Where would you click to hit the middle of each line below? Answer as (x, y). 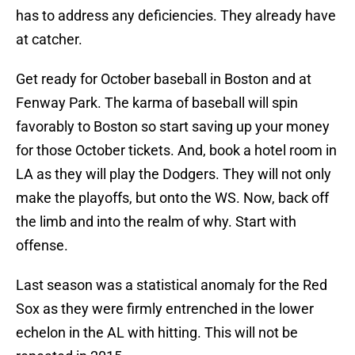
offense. (42, 246)
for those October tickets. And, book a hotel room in (176, 151)
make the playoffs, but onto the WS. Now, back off (172, 198)
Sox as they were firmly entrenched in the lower (165, 309)
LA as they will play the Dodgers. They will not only (174, 174)
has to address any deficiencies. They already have (176, 16)
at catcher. (49, 40)
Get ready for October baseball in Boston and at (164, 79)
